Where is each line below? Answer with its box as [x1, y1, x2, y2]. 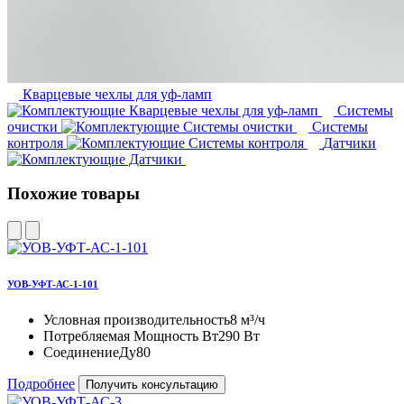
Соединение [43, 344, 119, 360]
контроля [7, 134, 63, 151]
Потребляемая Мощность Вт [43, 327, 218, 344]
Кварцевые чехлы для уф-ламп [23, 86, 212, 102]
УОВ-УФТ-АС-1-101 [7, 278, 98, 289]
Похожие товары [7, 184, 140, 204]
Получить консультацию [86, 377, 218, 391]
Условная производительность [43, 311, 230, 327]
